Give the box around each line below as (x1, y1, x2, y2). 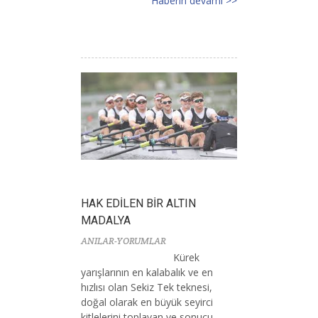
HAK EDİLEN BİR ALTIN (81, 196, 196, 210)
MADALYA (81, 213, 131, 227)
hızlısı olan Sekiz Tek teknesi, (81, 280, 212, 294)
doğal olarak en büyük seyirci (81, 295, 213, 309)
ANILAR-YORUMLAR (81, 234, 166, 247)
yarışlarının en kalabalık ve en (81, 265, 213, 279)
